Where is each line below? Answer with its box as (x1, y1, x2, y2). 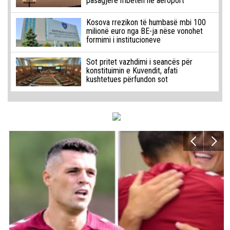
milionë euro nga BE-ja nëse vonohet (86, 26, 203, 36)
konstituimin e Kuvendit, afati (86, 66, 178, 76)
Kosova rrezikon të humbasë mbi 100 (86, 17, 206, 28)
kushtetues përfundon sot (86, 74, 168, 85)
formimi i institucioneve (86, 35, 161, 45)
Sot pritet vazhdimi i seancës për (86, 57, 193, 67)
